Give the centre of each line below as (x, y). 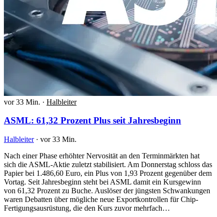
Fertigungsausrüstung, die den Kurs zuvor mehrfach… (87, 208)
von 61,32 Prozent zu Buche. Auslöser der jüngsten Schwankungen (107, 191)
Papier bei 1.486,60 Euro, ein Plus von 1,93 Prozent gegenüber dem (108, 173)
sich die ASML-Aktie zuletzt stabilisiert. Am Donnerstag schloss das (108, 165)
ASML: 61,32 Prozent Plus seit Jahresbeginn (93, 121)
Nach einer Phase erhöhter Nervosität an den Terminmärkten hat (102, 156)
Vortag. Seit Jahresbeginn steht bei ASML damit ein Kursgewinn (102, 182)
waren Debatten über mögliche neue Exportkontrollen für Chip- (101, 200)
